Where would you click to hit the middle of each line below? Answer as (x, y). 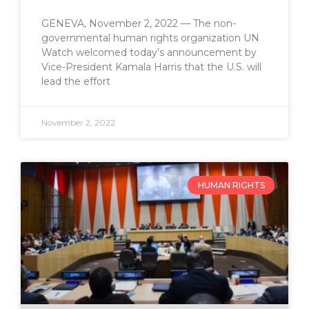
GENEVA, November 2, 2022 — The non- (139, 24)
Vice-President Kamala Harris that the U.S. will (151, 67)
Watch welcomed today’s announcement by (149, 53)
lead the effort (76, 82)
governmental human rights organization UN (150, 38)
